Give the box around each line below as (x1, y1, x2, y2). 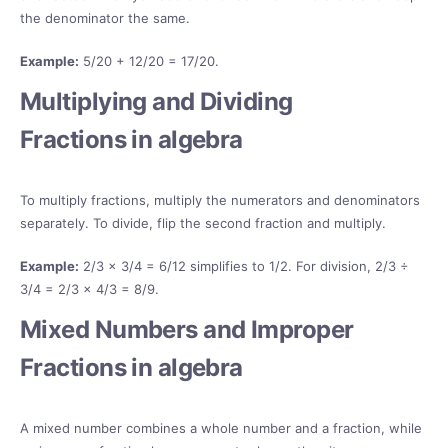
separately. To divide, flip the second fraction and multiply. (20, 215, 386, 232)
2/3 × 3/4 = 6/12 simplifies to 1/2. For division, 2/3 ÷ (79, 258, 409, 275)
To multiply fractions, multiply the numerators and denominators (20, 192, 420, 209)
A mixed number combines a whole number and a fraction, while (20, 420, 422, 437)
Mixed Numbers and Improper (20, 315, 354, 345)
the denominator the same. (20, 10, 190, 27)
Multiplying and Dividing (20, 87, 293, 117)
